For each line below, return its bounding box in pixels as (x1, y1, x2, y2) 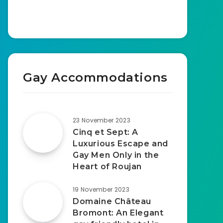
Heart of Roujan (73, 162, 142, 171)
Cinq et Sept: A (73, 127, 138, 137)
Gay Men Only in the (73, 150, 159, 160)
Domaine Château (73, 197, 151, 206)
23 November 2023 (73, 116, 130, 124)
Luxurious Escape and (73, 139, 169, 148)
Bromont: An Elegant (73, 208, 164, 218)
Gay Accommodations (23, 70, 168, 85)
